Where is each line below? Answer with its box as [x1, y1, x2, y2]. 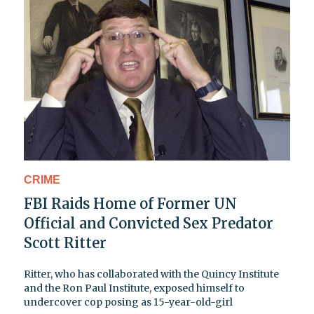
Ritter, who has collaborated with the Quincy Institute [24, 267, 279, 280]
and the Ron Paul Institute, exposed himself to [24, 281, 245, 294]
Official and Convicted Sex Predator [24, 214, 273, 232]
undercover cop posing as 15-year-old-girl [24, 295, 233, 308]
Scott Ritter [24, 233, 107, 252]
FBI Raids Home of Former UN [24, 194, 237, 212]
